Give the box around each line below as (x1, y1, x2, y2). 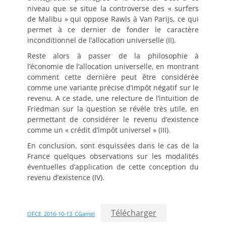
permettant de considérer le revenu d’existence (27, 114, 199, 124)
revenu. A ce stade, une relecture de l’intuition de (27, 93, 199, 103)
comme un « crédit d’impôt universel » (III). (27, 125, 171, 135)
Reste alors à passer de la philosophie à (27, 50, 199, 61)
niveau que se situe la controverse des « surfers (27, 3, 199, 13)
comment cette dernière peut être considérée (27, 72, 199, 82)
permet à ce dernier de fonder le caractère (27, 24, 199, 34)
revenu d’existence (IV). (27, 172, 104, 182)
